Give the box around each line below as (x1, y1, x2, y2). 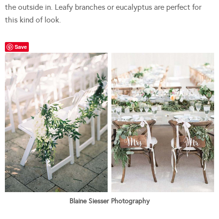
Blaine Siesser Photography (69, 197, 150, 206)
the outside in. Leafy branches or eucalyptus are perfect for (5, 2, 201, 12)
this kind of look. (5, 15, 61, 24)
